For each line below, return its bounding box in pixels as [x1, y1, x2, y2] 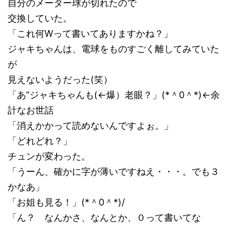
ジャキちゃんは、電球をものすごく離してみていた [8, 43, 219, 54]
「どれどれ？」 [8, 135, 72, 146]
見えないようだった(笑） [8, 74, 112, 85]
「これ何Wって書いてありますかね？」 [8, 28, 173, 39]
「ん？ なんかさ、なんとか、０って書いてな [8, 212, 201, 223]
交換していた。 [8, 13, 72, 24]
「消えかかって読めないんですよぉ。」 [8, 120, 173, 131]
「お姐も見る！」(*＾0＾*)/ [8, 197, 125, 208]
